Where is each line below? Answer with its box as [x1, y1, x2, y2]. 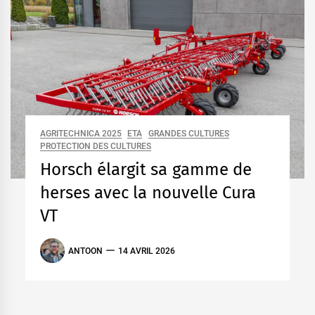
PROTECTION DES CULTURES [39, 141, 152, 152]
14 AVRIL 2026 [117, 245, 176, 256]
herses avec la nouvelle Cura [39, 183, 256, 203]
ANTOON [67, 245, 103, 256]
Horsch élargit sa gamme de [39, 160, 252, 180]
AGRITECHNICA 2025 [39, 129, 122, 139]
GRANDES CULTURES [148, 129, 230, 139]
